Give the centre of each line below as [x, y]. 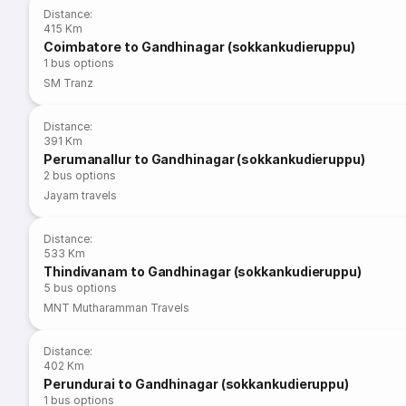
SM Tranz [69, 83]
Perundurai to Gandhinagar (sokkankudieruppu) [197, 384]
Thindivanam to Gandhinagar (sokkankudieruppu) [203, 271]
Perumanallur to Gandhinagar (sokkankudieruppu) [204, 159]
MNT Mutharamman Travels [117, 308]
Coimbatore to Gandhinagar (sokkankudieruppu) [200, 47]
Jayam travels [81, 195]
